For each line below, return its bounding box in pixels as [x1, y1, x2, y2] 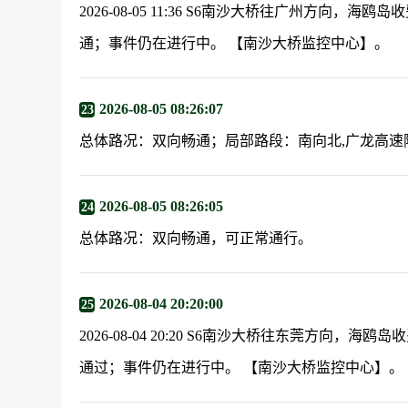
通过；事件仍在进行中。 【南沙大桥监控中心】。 [79, 360, 404, 375]
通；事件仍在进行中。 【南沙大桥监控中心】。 [79, 36, 390, 51]
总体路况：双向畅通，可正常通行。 [79, 230, 313, 246]
